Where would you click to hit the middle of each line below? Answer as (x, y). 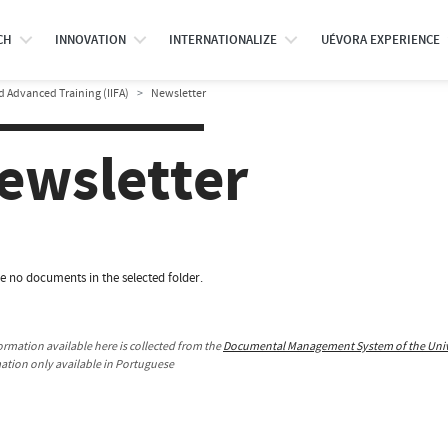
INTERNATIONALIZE (223, 40)
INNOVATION (90, 40)
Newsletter (178, 93)
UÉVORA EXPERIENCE (380, 40)
